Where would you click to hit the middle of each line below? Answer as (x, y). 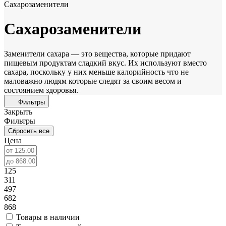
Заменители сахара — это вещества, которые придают (97, 53)
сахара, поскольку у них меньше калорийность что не (96, 72)
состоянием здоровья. (41, 90)
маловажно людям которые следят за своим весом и (93, 81)
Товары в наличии (48, 217)
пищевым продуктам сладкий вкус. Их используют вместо (105, 63)
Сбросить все (29, 131)
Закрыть (18, 111)
